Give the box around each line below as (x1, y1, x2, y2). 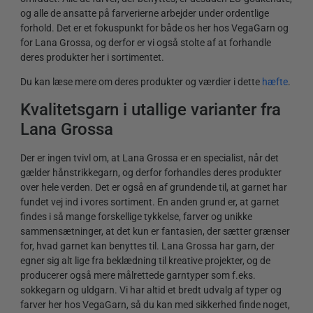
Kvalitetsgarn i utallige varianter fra (20, 100, 281, 120)
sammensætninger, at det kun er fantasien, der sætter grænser (20, 225, 290, 237)
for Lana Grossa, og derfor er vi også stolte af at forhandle (20, 36, 271, 48)
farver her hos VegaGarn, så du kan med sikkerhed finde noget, (20, 298, 290, 310)
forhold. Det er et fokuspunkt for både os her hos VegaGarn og (20, 22, 289, 34)
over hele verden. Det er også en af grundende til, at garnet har (20, 181, 287, 193)
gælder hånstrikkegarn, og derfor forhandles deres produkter (20, 166, 282, 178)
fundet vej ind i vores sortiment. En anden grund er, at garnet (20, 196, 279, 208)
